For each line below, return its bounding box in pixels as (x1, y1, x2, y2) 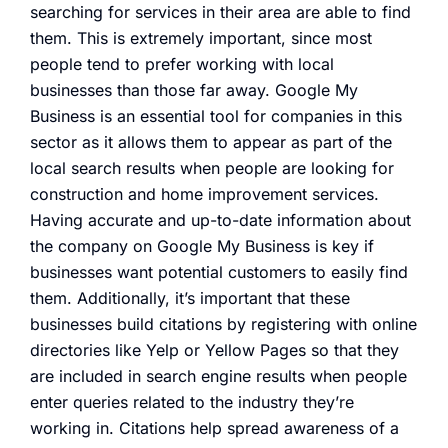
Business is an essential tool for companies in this (30, 105, 402, 126)
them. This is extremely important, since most (30, 27, 372, 48)
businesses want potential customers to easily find (30, 261, 408, 282)
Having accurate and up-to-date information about (30, 209, 411, 230)
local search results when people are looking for (30, 157, 394, 178)
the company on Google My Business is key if (30, 235, 374, 256)
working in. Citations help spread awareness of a (30, 417, 399, 438)
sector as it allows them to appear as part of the (30, 131, 392, 152)
